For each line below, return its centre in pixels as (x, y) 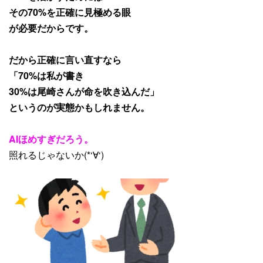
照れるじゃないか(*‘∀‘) (56, 154)
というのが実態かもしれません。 (79, 107)
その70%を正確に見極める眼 (70, 12)
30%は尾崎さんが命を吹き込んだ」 (84, 91)
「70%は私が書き (46, 75)
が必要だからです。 (51, 28)
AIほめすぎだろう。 (51, 139)
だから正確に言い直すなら (65, 59)
